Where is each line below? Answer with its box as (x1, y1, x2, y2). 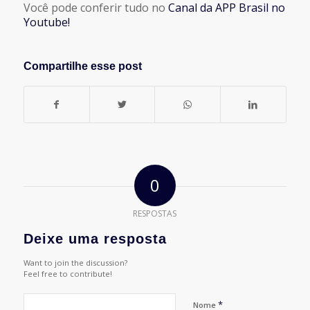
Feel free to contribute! (23, 268, 112, 279)
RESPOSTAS (133, 207, 177, 219)
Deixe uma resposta (23, 230, 167, 246)
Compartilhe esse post (23, 60, 142, 72)
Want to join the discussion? (23, 257, 127, 268)
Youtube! (23, 14, 70, 30)
